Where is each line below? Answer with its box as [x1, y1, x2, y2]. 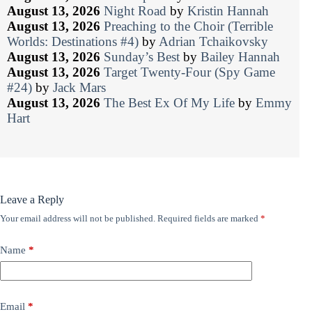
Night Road [104, 3, 166, 19]
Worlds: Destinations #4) [7, 34, 139, 49]
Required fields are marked [157, 213, 260, 224]
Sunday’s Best [104, 49, 180, 65]
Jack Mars [53, 80, 106, 95]
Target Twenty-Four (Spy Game [104, 65, 275, 80]
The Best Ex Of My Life [104, 95, 235, 111]
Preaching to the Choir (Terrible [104, 19, 273, 34]
